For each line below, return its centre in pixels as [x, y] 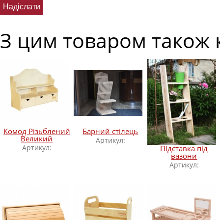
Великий [37, 138]
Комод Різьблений [37, 131]
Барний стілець [110, 131]
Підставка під [184, 148]
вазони [184, 156]
